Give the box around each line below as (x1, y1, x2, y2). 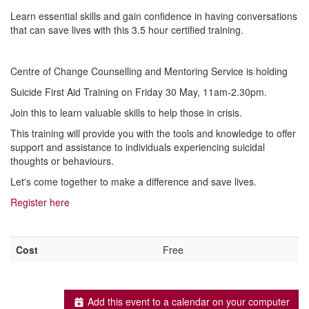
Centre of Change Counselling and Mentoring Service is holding (10, 64, 290, 79)
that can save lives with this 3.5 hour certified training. (10, 23, 243, 37)
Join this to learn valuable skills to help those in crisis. (10, 106, 242, 120)
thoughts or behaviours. (10, 154, 114, 168)
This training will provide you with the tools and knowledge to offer (10, 126, 296, 141)
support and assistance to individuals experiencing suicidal (10, 140, 265, 154)
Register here (10, 195, 70, 210)
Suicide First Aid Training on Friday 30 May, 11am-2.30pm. (10, 85, 270, 99)
